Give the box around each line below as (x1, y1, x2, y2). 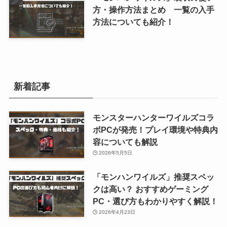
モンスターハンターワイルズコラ (92, 113, 214, 123)
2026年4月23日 (99, 209, 136, 215)
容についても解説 (92, 137, 158, 147)
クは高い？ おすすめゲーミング (92, 184, 208, 194)
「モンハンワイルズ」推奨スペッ (92, 172, 214, 181)
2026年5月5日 (99, 150, 133, 156)
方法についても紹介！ (92, 17, 174, 27)
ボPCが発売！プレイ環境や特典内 (92, 125, 218, 135)
